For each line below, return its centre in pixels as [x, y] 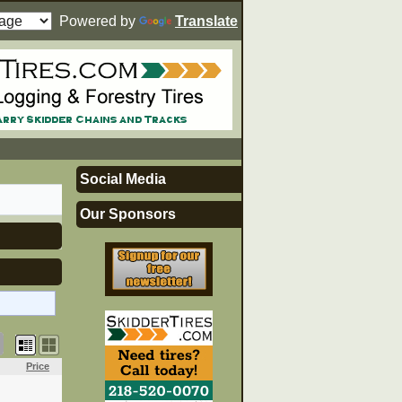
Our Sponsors [128, 214]
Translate [206, 21]
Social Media [123, 179]
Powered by [96, 21]
